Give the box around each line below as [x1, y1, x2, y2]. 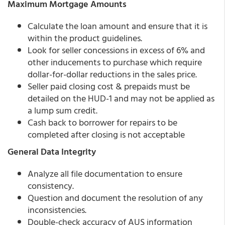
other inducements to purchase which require [28, 55, 202, 69]
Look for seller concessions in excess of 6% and [28, 43, 205, 57]
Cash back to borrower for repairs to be [28, 116, 177, 129]
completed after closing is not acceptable [28, 128, 185, 141]
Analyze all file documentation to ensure [28, 167, 182, 180]
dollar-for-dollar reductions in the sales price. [28, 67, 197, 81]
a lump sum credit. [28, 103, 97, 117]
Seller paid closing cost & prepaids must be [28, 79, 190, 93]
